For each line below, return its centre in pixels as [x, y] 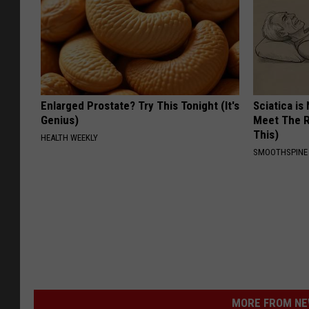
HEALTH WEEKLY [69, 137]
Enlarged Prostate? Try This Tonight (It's [140, 105]
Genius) [60, 120]
